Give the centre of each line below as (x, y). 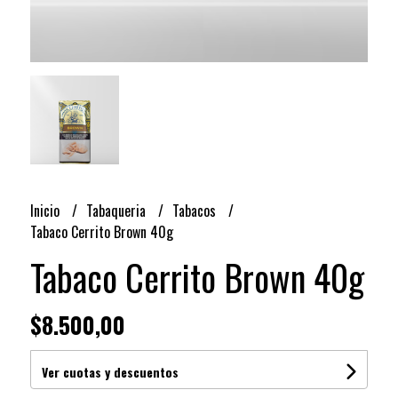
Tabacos (195, 210)
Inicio (46, 210)
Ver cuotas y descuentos (110, 371)
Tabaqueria (117, 210)
